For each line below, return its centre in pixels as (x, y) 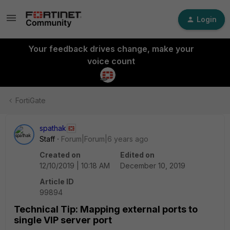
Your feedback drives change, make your (111, 49)
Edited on (137, 155)
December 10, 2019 (153, 166)
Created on (60, 155)
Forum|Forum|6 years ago (105, 139)
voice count (111, 61)
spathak (53, 128)
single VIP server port (63, 220)
